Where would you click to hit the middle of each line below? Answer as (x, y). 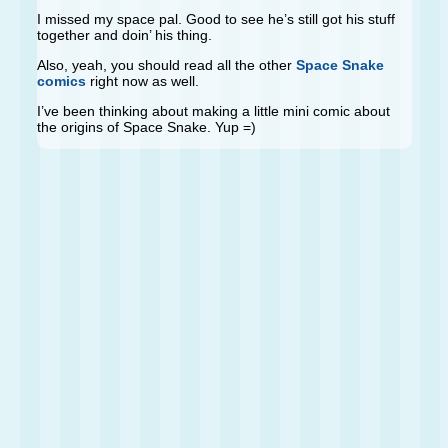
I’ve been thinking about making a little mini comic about (213, 110)
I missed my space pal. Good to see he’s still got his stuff (215, 18)
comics (61, 80)
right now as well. (142, 80)
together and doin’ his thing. (124, 34)
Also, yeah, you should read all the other (166, 64)
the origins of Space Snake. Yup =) (146, 126)
